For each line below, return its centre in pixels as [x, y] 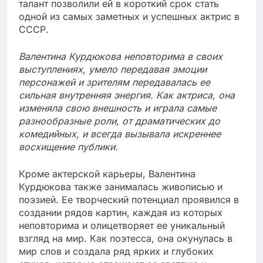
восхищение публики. [68, 146]
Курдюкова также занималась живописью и [121, 186]
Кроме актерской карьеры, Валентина [107, 173]
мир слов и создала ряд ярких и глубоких [116, 251]
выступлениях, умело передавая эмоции [113, 69]
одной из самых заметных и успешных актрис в [129, 16]
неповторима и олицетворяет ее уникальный [122, 225]
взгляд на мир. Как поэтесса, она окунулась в [126, 238]
